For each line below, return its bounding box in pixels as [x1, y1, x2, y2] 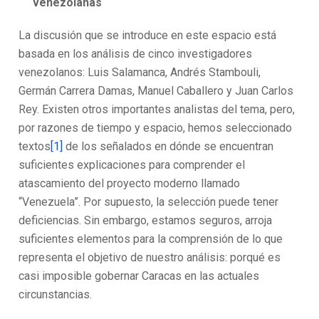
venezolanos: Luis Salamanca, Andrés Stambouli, [19, 66, 261, 79]
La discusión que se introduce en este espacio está [19, 28, 277, 42]
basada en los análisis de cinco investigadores [19, 47, 253, 61]
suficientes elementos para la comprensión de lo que [19, 232, 283, 246]
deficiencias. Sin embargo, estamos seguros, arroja [19, 214, 273, 227]
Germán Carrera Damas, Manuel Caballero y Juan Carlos [19, 84, 294, 98]
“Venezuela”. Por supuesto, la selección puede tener [19, 195, 279, 209]
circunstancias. [19, 288, 93, 301]
